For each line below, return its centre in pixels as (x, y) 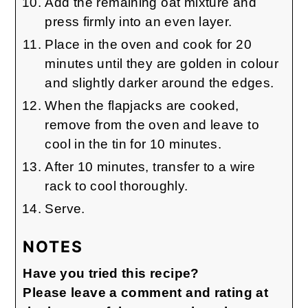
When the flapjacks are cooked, (142, 105)
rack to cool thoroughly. (117, 186)
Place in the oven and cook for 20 (148, 44)
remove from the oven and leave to (152, 124)
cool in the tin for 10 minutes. (133, 144)
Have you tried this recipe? (111, 274)
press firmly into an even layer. (139, 21)
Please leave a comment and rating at (146, 293)
